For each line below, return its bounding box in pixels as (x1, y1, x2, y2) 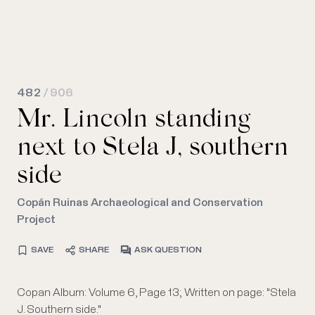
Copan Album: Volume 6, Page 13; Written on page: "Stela (17, 287, 296, 298)
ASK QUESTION (134, 246, 202, 255)
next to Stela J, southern (17, 136, 288, 162)
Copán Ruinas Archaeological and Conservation (17, 197, 263, 208)
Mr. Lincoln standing (17, 108, 250, 134)
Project (17, 214, 56, 225)
